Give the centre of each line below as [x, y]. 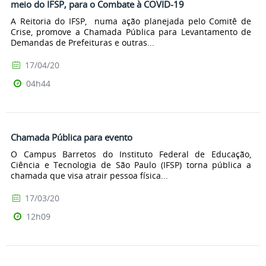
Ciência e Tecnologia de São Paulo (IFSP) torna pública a [131, 164]
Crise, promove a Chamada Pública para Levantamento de [131, 32]
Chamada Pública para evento [72, 137]
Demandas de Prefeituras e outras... [83, 43]
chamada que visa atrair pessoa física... [89, 175]
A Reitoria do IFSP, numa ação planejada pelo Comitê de [131, 21]
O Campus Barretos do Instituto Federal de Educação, [131, 154]
